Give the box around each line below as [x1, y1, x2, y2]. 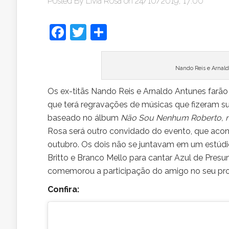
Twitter [86, 22, 139, 41]
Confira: [48, 185, 81, 194]
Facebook [66, 22, 139, 41]
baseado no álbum [48, 113, 121, 123]
